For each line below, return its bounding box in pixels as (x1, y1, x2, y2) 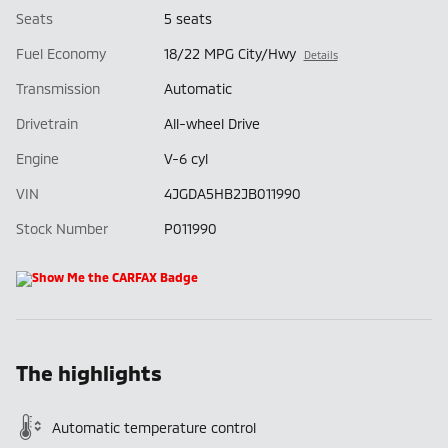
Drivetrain (16, 114, 78, 132)
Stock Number (16, 219, 108, 237)
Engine (16, 149, 59, 167)
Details (303, 47, 338, 61)
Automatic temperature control (52, 418, 256, 436)
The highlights (16, 359, 162, 385)
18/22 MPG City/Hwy (163, 44, 296, 62)
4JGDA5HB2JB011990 (163, 184, 301, 202)
